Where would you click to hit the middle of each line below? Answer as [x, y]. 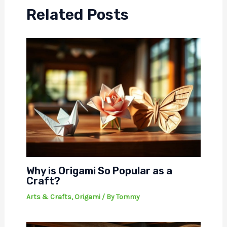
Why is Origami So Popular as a [99, 171]
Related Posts [77, 15]
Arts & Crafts [49, 197]
